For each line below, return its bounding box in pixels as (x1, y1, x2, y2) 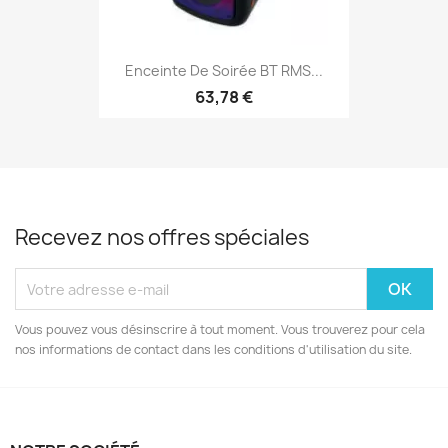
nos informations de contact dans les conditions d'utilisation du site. (15, 341, 412, 358)
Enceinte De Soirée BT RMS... (125, 60, 323, 80)
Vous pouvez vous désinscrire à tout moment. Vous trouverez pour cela (15, 321, 425, 338)
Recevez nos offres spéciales (15, 223, 309, 252)
